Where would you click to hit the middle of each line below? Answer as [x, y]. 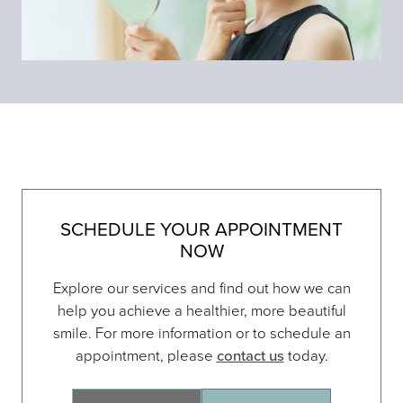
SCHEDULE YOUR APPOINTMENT [201, 229]
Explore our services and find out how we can [201, 287]
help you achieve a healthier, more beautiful [201, 310]
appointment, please [146, 355]
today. [306, 355]
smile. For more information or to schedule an [201, 332]
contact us [250, 356]
